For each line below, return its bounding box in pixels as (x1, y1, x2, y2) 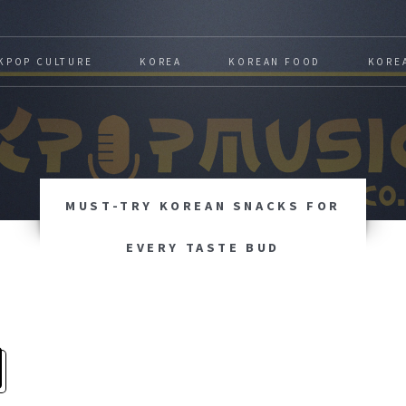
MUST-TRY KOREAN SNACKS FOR (65, 197, 341, 214)
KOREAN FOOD (228, 55, 322, 68)
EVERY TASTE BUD (125, 238, 280, 256)
